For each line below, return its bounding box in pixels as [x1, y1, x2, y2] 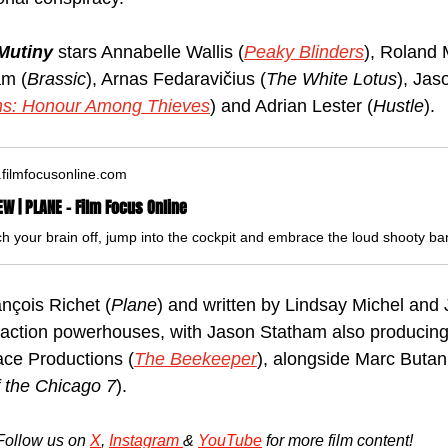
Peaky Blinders [244, 41, 364, 62]
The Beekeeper [134, 348, 257, 369]
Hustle [373, 95, 424, 116]
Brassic [27, 68, 86, 89]
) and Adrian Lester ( [210, 95, 373, 116]
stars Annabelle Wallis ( [58, 41, 244, 62]
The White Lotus [266, 68, 397, 89]
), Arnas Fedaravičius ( [86, 68, 266, 89]
